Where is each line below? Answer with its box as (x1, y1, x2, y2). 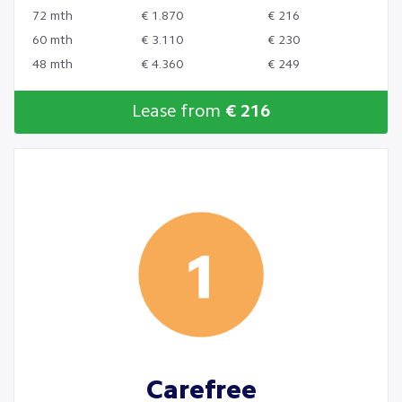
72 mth (32, 10, 73, 22)
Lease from (132, 103, 225, 121)
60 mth (32, 34, 73, 47)
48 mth (32, 58, 73, 71)
